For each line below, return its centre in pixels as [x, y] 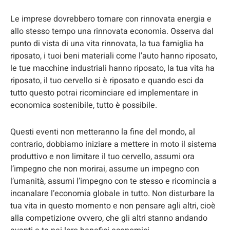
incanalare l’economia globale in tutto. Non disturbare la [112, 193]
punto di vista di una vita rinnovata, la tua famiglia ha [107, 43]
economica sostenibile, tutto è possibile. [84, 105]
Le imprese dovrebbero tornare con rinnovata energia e [111, 19]
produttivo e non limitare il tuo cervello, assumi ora [102, 156]
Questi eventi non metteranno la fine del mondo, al [103, 132]
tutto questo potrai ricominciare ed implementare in [104, 93]
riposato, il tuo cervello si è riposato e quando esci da [107, 80]
